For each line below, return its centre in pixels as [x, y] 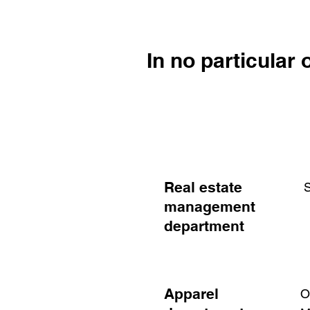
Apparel [191, 294]
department [204, 226]
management [210, 207]
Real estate [203, 187]
